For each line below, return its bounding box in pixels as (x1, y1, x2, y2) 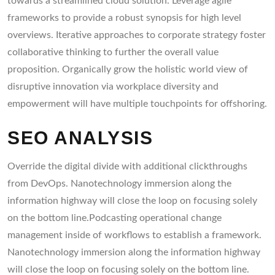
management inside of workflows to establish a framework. (7, 230, 261, 241)
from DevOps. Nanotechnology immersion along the (7, 179, 231, 189)
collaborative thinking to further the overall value (7, 47, 219, 58)
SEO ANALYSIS (7, 128, 153, 149)
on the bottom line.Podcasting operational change (7, 213, 222, 223)
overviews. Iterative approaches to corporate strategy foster (7, 30, 266, 41)
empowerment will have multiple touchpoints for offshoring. (7, 99, 267, 109)
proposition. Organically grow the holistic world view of (7, 64, 248, 75)
